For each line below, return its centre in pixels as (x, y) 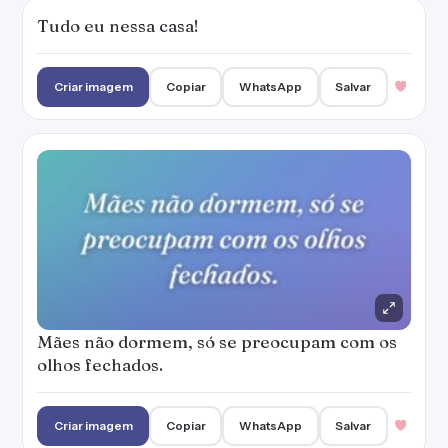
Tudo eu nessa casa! (118, 25)
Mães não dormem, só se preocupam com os (217, 341)
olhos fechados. (100, 364)
